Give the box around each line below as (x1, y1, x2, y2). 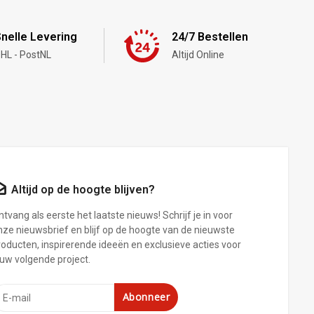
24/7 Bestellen (171, 29, 248, 43)
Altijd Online (171, 48, 224, 60)
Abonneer (122, 289, 170, 303)
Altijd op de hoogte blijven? (11, 182, 155, 196)
